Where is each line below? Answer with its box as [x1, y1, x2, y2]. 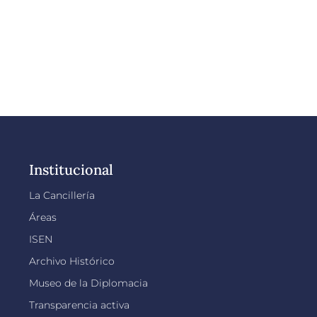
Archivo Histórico [28, 255, 115, 267]
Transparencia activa [28, 299, 129, 311]
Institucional [28, 161, 113, 178]
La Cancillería [28, 189, 95, 202]
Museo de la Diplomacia [28, 277, 148, 289]
